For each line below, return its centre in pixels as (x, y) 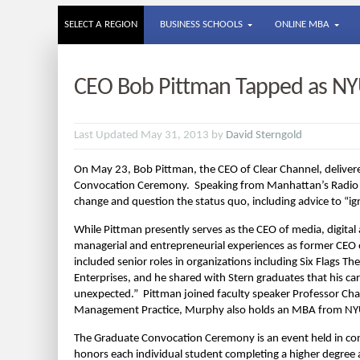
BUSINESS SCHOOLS (201, 25)
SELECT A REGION (101, 25)
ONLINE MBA (302, 25)
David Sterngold (264, 135)
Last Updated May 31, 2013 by (150, 135)
